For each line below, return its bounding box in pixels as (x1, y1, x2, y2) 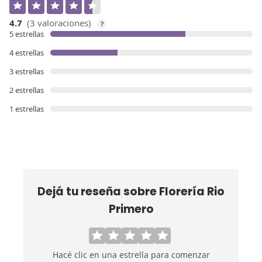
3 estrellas (9, 65, 44, 77)
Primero (108, 201, 154, 217)
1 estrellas (9, 103, 44, 114)
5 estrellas (9, 28, 44, 39)
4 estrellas (9, 47, 44, 58)
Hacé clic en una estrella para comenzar (52, 249, 210, 260)
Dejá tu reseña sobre (37, 183, 159, 199)
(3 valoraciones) (27, 16, 91, 29)
